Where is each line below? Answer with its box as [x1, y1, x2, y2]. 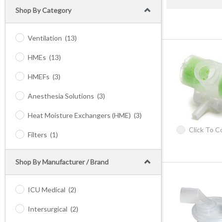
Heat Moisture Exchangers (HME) [28, 111, 131, 119]
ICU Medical [28, 185, 65, 194]
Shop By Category [15, 6, 71, 14]
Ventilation [28, 34, 62, 42]
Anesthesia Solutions [28, 92, 94, 100]
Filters [28, 130, 47, 139]
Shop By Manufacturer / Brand [15, 158, 109, 166]
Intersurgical [28, 205, 67, 213]
